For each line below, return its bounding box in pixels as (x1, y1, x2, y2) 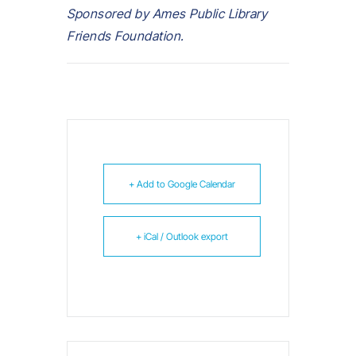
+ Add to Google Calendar (129, 177, 235, 190)
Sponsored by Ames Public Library (67, 5, 267, 21)
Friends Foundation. (67, 27, 184, 44)
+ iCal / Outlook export (136, 230, 228, 242)
